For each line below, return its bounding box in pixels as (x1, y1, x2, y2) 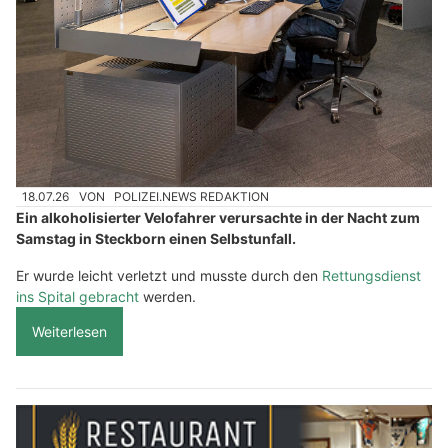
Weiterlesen (32, 323, 107, 341)
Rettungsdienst (322, 267, 421, 285)
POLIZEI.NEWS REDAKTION (114, 188, 270, 204)
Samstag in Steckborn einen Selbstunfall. (16, 230, 296, 248)
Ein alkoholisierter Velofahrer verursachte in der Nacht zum (16, 209, 420, 227)
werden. (139, 288, 196, 306)
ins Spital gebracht (16, 288, 139, 306)
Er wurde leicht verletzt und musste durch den (16, 267, 322, 285)
